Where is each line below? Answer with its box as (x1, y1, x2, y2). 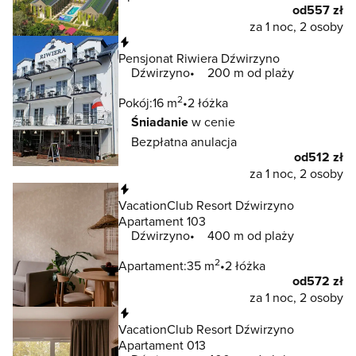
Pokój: (118, 93, 153, 111)
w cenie (188, 112, 235, 130)
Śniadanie (131, 112, 188, 131)
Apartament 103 (118, 211, 206, 230)
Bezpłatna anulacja (131, 132, 237, 150)
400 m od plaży (207, 226, 294, 244)
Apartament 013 (118, 336, 206, 354)
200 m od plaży (207, 63, 294, 81)
